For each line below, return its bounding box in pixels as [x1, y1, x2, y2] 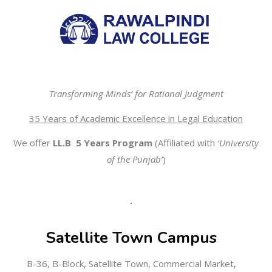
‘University [217, 137, 259, 149]
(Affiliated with [155, 137, 217, 149]
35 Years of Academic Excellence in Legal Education [29, 112, 243, 124]
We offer [13, 137, 53, 149]
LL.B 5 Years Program [53, 137, 155, 149]
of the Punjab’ [106, 153, 163, 165]
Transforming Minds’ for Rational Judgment [49, 87, 223, 100]
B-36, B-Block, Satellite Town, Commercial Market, [26, 257, 236, 270]
